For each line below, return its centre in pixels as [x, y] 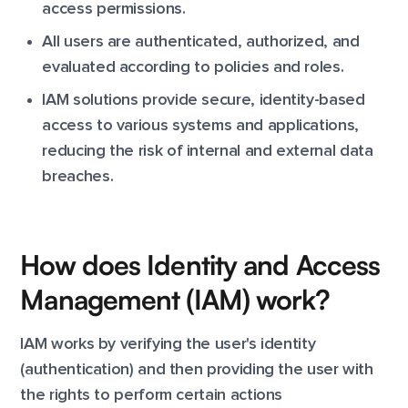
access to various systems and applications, [200, 126]
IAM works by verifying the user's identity [168, 344]
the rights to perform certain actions [152, 395]
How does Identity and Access [200, 265]
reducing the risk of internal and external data [208, 151]
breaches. [78, 177]
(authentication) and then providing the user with [197, 370]
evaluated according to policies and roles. [193, 67]
